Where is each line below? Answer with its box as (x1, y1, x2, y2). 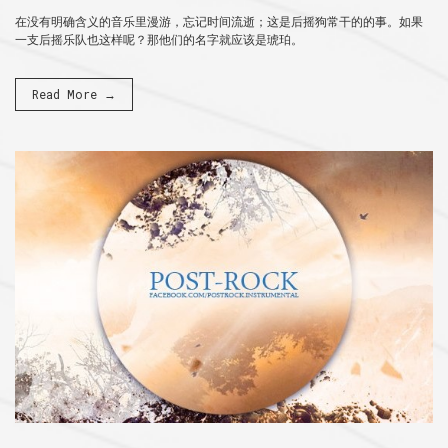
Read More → (32, 86, 116, 102)
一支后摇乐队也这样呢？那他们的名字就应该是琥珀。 (15, 31, 303, 47)
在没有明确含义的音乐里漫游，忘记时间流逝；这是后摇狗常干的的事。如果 (15, 13, 423, 29)
